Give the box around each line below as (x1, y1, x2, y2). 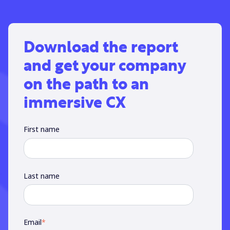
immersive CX (24, 95, 126, 111)
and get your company (24, 59, 186, 74)
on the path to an (24, 77, 149, 93)
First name (24, 124, 60, 135)
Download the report (24, 40, 178, 56)
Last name (24, 170, 60, 181)
